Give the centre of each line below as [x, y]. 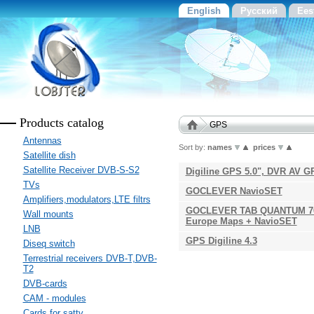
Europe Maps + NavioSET [241, 221]
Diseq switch [49, 244]
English [204, 11]
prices [264, 147]
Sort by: [193, 147]
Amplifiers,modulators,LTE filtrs [87, 199]
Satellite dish [49, 155]
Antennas [42, 141]
